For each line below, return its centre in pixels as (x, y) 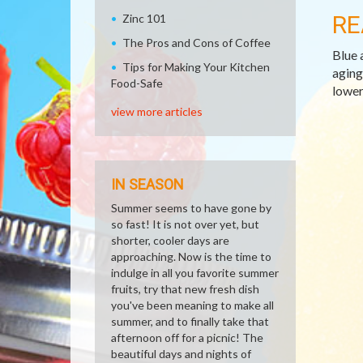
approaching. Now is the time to (191, 256)
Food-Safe (137, 83)
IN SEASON (147, 184)
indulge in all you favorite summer (195, 273)
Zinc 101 (144, 18)
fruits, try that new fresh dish (185, 289)
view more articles (157, 111)
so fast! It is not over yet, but (185, 224)
